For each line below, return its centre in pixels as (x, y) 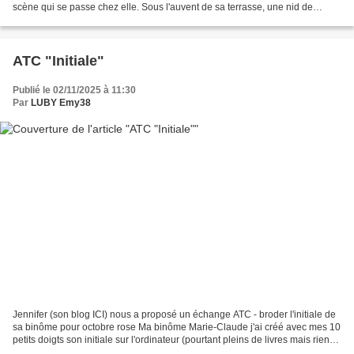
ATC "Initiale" (58, 61)
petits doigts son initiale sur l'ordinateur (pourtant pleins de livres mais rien (171, 339)
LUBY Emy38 (61, 103)
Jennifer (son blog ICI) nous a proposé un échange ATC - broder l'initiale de (174, 314)
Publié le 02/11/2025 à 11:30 (74, 90)
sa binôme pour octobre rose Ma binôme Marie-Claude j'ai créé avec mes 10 (177, 327)
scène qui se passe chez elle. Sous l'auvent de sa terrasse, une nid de (163, 8)
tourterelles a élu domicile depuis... (87, 20)
